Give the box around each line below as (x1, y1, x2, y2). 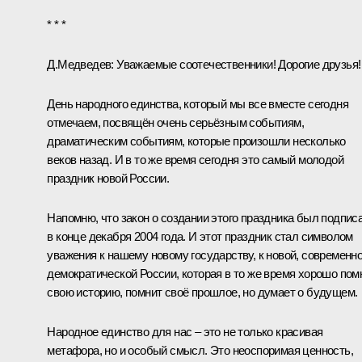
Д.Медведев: (47, 57, 114, 71)
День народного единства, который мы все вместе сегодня (47, 96, 348, 111)
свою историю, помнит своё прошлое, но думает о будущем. (47, 284, 358, 299)
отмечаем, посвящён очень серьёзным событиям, (47, 115, 304, 129)
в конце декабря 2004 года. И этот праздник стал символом (47, 229, 353, 243)
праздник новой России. (47, 170, 170, 185)
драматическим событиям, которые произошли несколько (47, 133, 346, 148)
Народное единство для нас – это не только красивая (47, 324, 323, 339)
